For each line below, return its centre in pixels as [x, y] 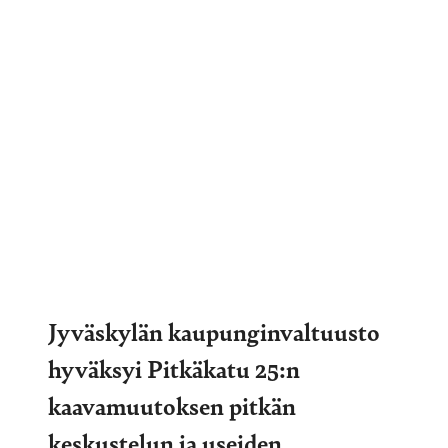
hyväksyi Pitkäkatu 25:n [174, 367]
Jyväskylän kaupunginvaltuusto [214, 330]
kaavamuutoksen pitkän [172, 404]
